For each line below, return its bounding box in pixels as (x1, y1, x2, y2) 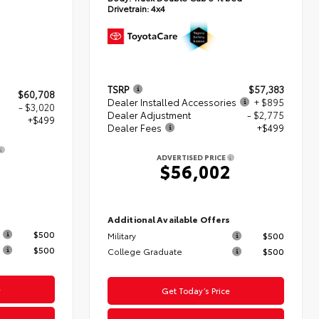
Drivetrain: (108, 1, 150, 14)
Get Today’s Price (162, 284, 231, 296)
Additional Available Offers (108, 212, 231, 225)
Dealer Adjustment (108, 108, 192, 121)
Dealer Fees (108, 120, 162, 134)
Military (108, 229, 137, 241)
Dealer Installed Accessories (108, 95, 237, 108)
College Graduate (108, 244, 183, 257)
